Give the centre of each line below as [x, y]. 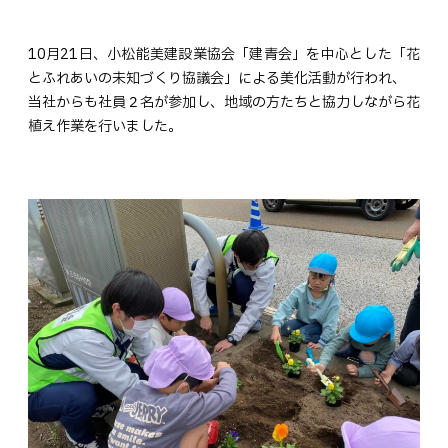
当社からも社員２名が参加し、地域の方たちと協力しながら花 [224, 103]
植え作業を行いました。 [105, 127]
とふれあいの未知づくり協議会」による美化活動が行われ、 [217, 79]
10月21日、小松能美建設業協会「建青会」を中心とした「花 [224, 55]
